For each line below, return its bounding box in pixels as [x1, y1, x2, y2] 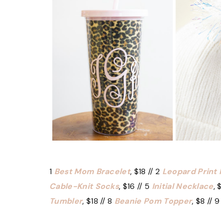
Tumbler [49, 195, 83, 206]
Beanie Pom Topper [114, 195, 192, 206]
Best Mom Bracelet [54, 166, 131, 177]
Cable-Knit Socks [49, 181, 119, 191]
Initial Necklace [151, 181, 214, 191]
